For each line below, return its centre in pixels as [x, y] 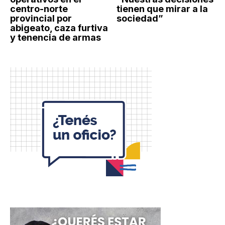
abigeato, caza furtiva [59, 28]
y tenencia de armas [55, 37]
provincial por [41, 18]
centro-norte [39, 9]
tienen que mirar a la [162, 9]
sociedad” [140, 18]
